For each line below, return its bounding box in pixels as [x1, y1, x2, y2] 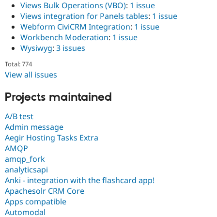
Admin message [5, 121, 63, 132]
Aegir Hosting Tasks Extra [5, 132, 98, 143]
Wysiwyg [20, 43, 52, 54]
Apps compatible [5, 196, 66, 207]
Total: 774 [5, 60, 32, 69]
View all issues [5, 69, 57, 80]
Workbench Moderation [20, 32, 108, 43]
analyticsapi [5, 164, 48, 175]
